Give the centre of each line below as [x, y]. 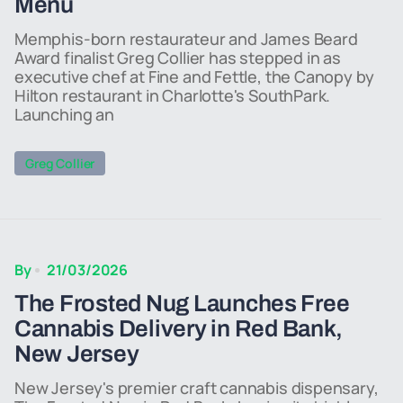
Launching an [64, 114]
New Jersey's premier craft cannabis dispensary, [197, 388]
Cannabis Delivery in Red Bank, [179, 328]
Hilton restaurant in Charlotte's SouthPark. [173, 95]
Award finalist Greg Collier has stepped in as [178, 58]
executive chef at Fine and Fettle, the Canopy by [194, 76]
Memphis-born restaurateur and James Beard [186, 39]
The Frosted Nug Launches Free [182, 303]
